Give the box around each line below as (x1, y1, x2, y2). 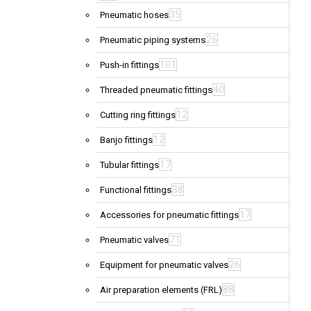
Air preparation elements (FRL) (100, 285, 222, 296)
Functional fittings (100, 185, 171, 196)
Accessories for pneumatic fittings (100, 210, 239, 221)
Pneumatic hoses (100, 10, 169, 21)
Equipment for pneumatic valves (100, 260, 228, 271)
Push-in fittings (100, 60, 159, 71)
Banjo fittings (100, 135, 153, 146)
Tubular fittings (100, 160, 159, 171)
